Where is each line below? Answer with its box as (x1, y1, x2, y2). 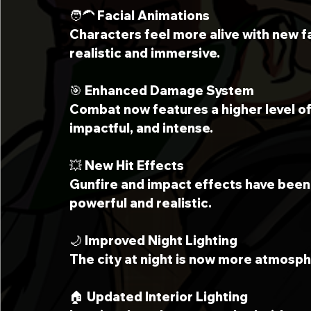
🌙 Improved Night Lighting (69, 233, 237, 249)
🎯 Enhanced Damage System (69, 83, 254, 99)
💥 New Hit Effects (69, 158, 184, 174)
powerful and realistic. (69, 195, 212, 211)
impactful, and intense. (69, 120, 213, 136)
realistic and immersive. (69, 45, 220, 61)
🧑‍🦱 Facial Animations (69, 8, 210, 24)
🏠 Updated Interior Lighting (69, 289, 248, 305)
